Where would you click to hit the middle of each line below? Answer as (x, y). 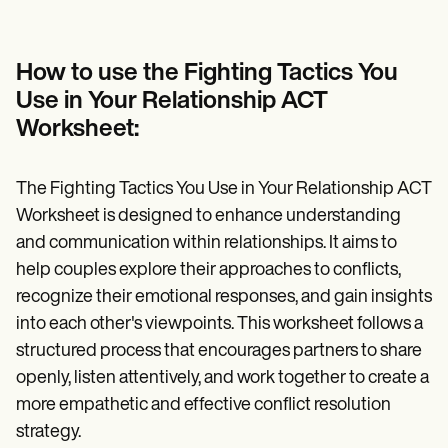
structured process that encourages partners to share (219, 351)
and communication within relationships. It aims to (206, 243)
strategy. (48, 432)
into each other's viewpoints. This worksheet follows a (219, 324)
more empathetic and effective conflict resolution (203, 405)
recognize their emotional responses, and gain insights (224, 297)
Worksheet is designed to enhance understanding (208, 216)
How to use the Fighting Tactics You (207, 73)
